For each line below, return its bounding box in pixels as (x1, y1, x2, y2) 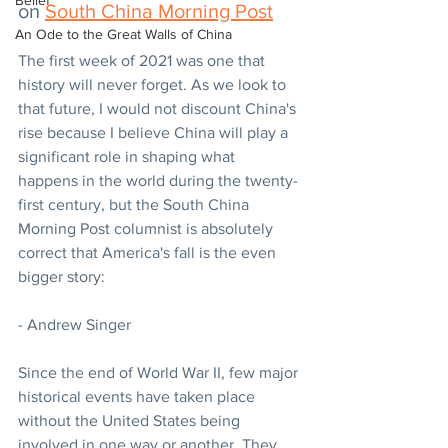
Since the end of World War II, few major (18, 364, 302, 381)
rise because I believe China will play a (18, 124, 292, 141)
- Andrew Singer (18, 316, 135, 333)
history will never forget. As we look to (18, 76, 290, 93)
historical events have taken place (18, 388, 259, 405)
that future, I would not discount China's (18, 100, 300, 117)
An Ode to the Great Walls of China (15, 26, 232, 42)
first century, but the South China (18, 196, 253, 213)
